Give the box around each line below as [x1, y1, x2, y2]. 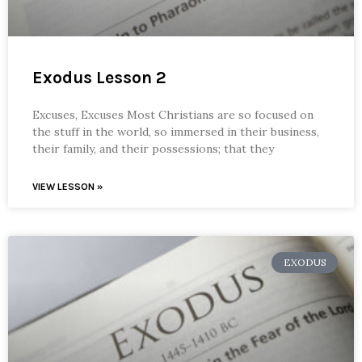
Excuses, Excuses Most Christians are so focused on [32, 107, 314, 122]
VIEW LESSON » [32, 180, 103, 192]
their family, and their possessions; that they [32, 141, 274, 156]
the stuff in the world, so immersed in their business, [32, 124, 319, 139]
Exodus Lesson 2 [32, 67, 166, 87]
